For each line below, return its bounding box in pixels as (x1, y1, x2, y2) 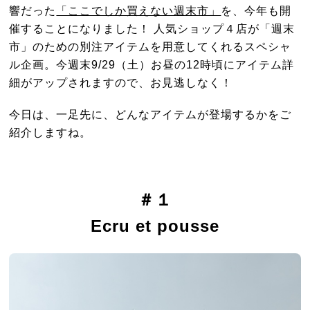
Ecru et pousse (91, 217, 219, 236)
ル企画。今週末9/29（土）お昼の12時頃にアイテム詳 (9, 58, 295, 71)
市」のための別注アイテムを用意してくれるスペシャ (9, 40, 292, 53)
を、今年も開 (221, 4, 292, 17)
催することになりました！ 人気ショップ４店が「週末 (9, 22, 295, 35)
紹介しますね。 (9, 126, 92, 139)
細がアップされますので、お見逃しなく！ (9, 76, 233, 89)
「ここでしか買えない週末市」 (56, 4, 221, 17)
